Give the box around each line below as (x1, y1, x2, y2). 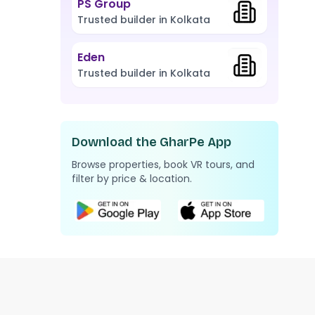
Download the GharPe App (72, 134, 231, 150)
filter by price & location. (72, 172, 192, 186)
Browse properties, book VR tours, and (72, 157, 255, 172)
